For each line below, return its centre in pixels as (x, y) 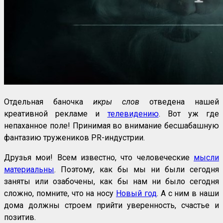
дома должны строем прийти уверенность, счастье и (111, 206)
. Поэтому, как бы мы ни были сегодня (137, 170)
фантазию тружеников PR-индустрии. (74, 138)
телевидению (133, 114)
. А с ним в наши (188, 194)
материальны (29, 170)
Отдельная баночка (49, 102)
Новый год (136, 194)
